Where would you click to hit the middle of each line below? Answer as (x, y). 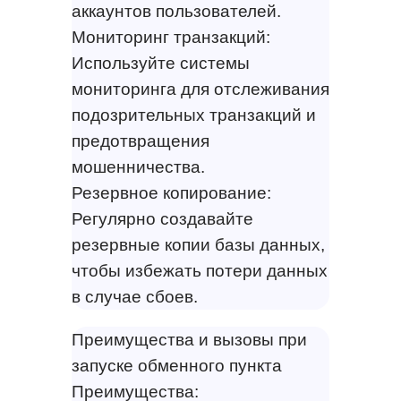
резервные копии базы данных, (198, 244)
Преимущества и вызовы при (189, 339)
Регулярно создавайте (162, 218)
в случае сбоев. (134, 296)
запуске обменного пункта (176, 365)
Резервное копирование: (171, 192)
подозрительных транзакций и (193, 115)
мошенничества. (138, 166)
